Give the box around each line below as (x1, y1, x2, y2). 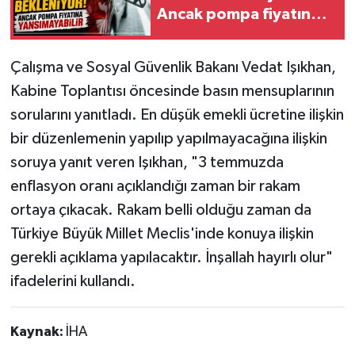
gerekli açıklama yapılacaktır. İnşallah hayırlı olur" (10, 249, 333, 265)
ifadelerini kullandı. (10, 273, 136, 289)
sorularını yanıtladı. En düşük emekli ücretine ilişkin (10, 106, 344, 123)
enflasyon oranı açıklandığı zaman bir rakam (10, 177, 300, 194)
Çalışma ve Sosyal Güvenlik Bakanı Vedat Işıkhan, (10, 59, 336, 75)
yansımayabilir (157, 26, 264, 43)
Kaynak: (10, 324, 66, 339)
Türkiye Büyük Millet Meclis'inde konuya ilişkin (10, 225, 314, 242)
